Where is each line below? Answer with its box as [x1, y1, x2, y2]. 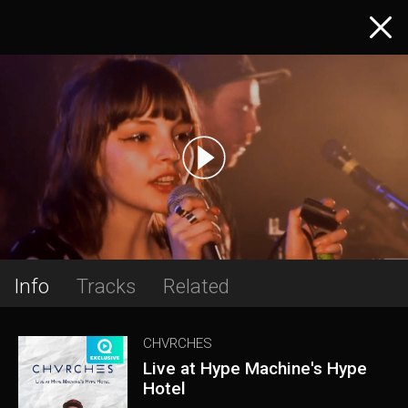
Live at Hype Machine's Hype [143, 358, 368, 379]
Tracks [76, 274, 136, 298]
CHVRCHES [143, 335, 213, 352]
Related [163, 274, 229, 298]
